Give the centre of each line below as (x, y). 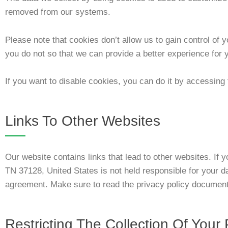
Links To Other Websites (83, 121)
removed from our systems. (58, 12)
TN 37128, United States (52, 170)
